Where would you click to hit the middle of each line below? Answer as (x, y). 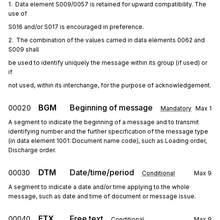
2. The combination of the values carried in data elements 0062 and (107, 40)
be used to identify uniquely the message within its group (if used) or (108, 63)
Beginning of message (111, 108)
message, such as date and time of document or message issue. (102, 196)
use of (18, 14)
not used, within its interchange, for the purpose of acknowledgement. (110, 85)
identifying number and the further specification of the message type (108, 131)
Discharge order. (32, 150)
